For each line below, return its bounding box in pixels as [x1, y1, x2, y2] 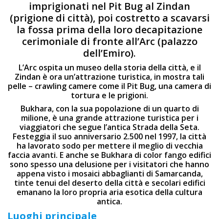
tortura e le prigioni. [71, 90, 148, 101]
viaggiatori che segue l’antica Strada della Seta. [20, 122, 199, 132]
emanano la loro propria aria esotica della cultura [17, 187, 202, 197]
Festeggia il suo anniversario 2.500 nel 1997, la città [13, 131, 206, 142]
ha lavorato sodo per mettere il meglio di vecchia [16, 140, 203, 151]
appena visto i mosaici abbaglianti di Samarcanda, [16, 168, 203, 179]
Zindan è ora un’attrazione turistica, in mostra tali [15, 71, 204, 82]
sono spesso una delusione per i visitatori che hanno [10, 159, 209, 170]
